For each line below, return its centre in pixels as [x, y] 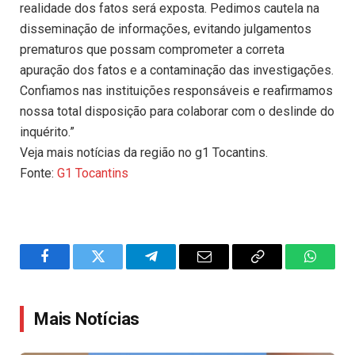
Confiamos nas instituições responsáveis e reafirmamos [176, 91]
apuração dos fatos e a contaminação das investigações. [177, 71]
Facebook [71, 268]
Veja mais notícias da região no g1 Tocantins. [144, 153]
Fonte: [38, 174]
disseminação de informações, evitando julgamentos [166, 29]
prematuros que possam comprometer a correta [152, 50]
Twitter [117, 268]
